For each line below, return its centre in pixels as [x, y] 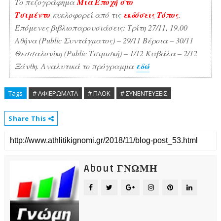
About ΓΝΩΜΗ [121, 169]
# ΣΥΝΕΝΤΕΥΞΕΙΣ [144, 93]
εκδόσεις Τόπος [151, 15]
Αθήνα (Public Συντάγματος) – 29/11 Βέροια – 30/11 [104, 40]
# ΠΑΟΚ [99, 93]
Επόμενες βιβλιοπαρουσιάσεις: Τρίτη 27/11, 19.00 [101, 28]
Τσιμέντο [32, 15]
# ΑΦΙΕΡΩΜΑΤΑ [55, 93]
